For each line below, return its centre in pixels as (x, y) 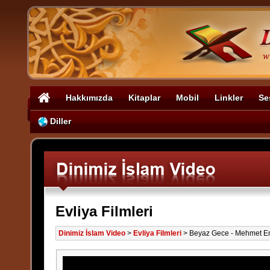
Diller (59, 121)
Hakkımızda (89, 98)
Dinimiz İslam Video (92, 233)
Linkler (229, 98)
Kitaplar (144, 98)
